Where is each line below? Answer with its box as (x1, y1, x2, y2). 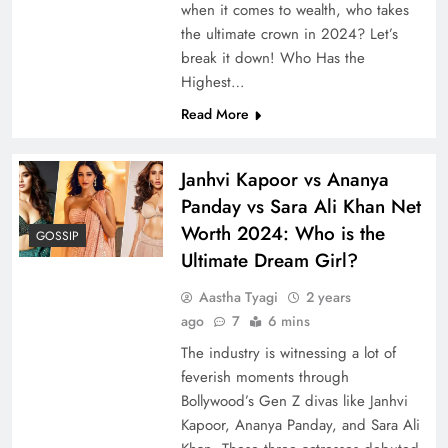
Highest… (180, 70, 245, 93)
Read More (180, 103, 249, 124)
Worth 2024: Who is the (180, 219, 385, 247)
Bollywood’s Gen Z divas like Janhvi (180, 389, 408, 412)
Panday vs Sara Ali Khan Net (180, 192, 421, 220)
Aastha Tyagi (198, 286, 278, 307)
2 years (305, 286, 351, 307)
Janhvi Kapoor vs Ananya (180, 165, 389, 193)
